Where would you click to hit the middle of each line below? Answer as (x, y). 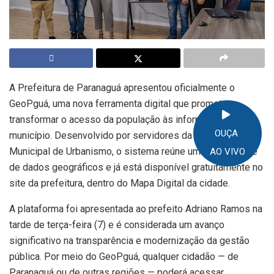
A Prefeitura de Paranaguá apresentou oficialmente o (122, 87)
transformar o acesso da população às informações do (126, 119)
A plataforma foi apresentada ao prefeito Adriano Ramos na (136, 209)
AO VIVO (228, 152)
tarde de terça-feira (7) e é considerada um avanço (117, 224)
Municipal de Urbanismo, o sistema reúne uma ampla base (133, 151)
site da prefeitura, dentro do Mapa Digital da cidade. (120, 183)
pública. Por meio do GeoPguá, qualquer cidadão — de (124, 256)
